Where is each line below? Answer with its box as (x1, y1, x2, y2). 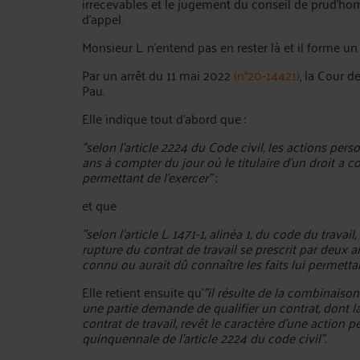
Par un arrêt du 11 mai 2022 (82, 63, 234, 86)
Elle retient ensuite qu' (82, 280, 203, 303)
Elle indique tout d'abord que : (82, 107, 246, 129)
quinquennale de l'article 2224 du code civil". (82, 326, 326, 349)
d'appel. (82, 7, 123, 30)
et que (82, 194, 120, 216)
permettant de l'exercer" (82, 166, 212, 188)
